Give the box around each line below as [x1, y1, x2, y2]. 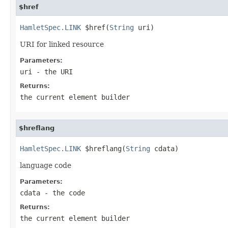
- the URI [32, 67, 73, 76]
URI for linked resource [20, 40, 104, 48]
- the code [40, 188, 85, 197]
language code [20, 161, 71, 169]
